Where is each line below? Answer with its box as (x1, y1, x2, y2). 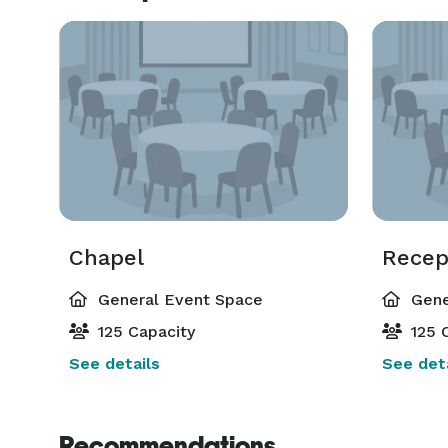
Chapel (69, 245, 144, 270)
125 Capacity (93, 322, 195, 341)
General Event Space (93, 290, 263, 309)
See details (69, 354, 160, 373)
